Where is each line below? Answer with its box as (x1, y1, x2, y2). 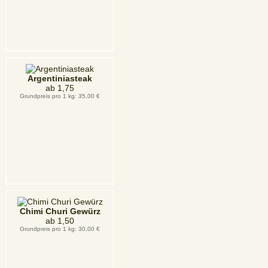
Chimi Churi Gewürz (19, 206, 100, 216)
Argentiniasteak (28, 74, 92, 83)
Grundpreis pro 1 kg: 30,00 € (20, 226, 100, 232)
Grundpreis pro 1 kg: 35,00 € (20, 93, 100, 99)
